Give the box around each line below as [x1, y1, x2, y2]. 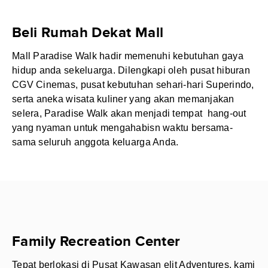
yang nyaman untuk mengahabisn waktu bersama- [12, 123, 233, 133]
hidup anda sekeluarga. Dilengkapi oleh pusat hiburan [12, 65, 251, 75]
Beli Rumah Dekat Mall [12, 24, 164, 41]
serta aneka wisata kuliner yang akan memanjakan [12, 94, 234, 104]
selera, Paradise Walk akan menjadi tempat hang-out [12, 108, 246, 118]
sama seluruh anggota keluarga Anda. [12, 137, 179, 147]
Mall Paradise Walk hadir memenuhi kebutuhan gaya [12, 51, 243, 61]
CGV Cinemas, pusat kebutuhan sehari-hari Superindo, [12, 80, 254, 90]
